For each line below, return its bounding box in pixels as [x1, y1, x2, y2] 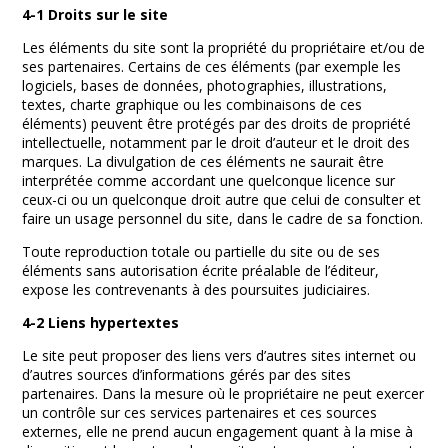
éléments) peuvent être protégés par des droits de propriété [22, 114, 412, 133]
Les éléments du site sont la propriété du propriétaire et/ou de [22, 38, 426, 57]
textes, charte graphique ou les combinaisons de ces [22, 95, 363, 114]
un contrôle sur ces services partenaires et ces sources [22, 403, 378, 422]
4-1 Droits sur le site [22, 5, 169, 24]
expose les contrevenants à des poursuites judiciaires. [22, 280, 371, 299]
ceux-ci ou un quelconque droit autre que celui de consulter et [22, 190, 422, 209]
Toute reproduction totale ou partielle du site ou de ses [22, 242, 381, 261]
